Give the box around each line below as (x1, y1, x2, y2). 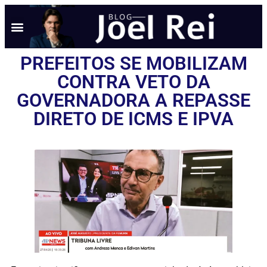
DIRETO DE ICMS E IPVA (33, 108, 234, 130)
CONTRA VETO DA (57, 71, 210, 93)
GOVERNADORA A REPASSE (17, 89, 250, 111)
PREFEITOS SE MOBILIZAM (20, 52, 247, 74)
